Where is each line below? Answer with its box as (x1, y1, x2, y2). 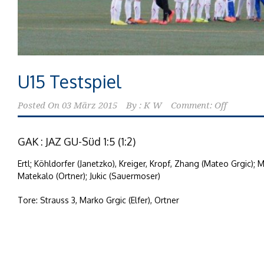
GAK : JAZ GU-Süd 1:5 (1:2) (18, 134, 136, 148)
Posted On (18, 100, 60, 111)
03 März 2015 (62, 100, 117, 111)
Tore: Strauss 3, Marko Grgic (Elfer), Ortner (18, 194, 179, 205)
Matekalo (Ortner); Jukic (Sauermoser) (18, 170, 160, 181)
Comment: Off (171, 100, 227, 111)
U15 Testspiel (18, 70, 121, 93)
